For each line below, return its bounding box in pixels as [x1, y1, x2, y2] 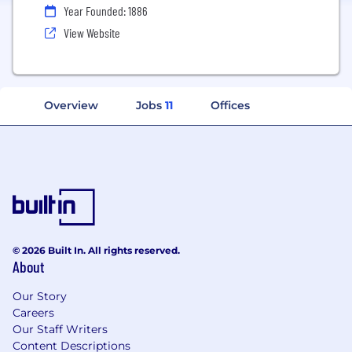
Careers [13, 305, 54, 320]
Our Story [13, 288, 67, 303]
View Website [64, 25, 120, 40]
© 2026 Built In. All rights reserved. [13, 244, 180, 256]
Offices [211, 97, 250, 112]
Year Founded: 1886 [64, 3, 148, 18]
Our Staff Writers [13, 321, 108, 336]
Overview [44, 97, 98, 112]
